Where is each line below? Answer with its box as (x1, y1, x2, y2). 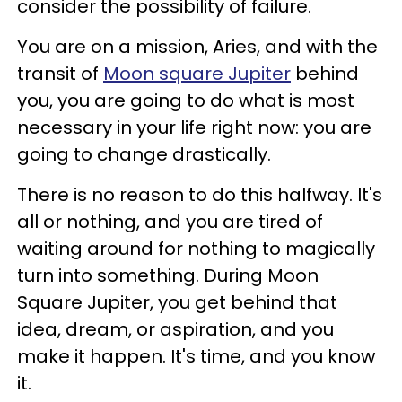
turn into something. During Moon (17, 263, 319, 289)
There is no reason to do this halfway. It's (17, 182, 382, 208)
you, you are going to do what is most (17, 88, 354, 114)
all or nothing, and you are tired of (17, 209, 323, 235)
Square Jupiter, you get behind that (17, 290, 337, 316)
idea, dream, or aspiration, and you (17, 317, 334, 343)
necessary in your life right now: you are (17, 115, 371, 141)
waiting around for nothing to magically (17, 236, 375, 262)
